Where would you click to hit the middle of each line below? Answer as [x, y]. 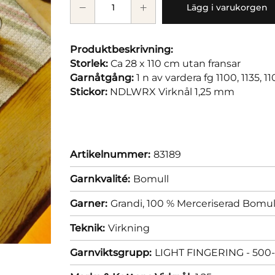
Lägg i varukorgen [227, 8]
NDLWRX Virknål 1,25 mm [171, 92]
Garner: [89, 204]
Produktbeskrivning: [122, 50]
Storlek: [90, 64]
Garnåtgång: [103, 78]
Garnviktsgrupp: [111, 253]
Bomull [151, 179]
